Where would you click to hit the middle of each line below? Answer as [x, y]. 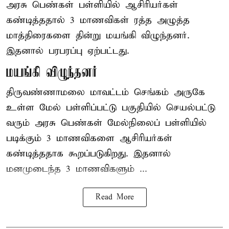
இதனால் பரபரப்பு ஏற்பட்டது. [68, 51]
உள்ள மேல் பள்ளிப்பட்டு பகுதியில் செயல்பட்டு [111, 107]
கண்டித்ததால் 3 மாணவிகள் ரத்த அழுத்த [98, 20]
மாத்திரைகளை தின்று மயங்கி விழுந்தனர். [98, 35]
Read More [114, 197]
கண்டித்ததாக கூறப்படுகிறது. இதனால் [88, 153]
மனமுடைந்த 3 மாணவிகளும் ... [77, 169]
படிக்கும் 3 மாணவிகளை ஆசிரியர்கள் [89, 138]
